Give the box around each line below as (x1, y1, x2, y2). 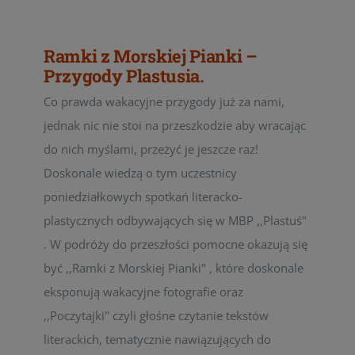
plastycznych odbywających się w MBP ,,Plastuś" (44, 212, 307, 228)
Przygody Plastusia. (44, 64, 204, 87)
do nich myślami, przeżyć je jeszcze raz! (44, 141, 258, 157)
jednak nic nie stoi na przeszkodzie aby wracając (44, 117, 306, 133)
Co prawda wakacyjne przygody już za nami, (44, 94, 284, 109)
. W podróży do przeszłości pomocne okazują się (44, 236, 307, 252)
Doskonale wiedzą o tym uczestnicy (44, 165, 237, 181)
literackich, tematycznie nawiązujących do (44, 331, 271, 347)
